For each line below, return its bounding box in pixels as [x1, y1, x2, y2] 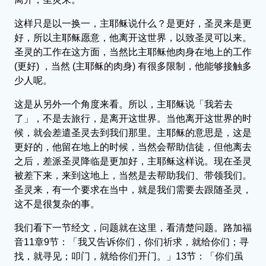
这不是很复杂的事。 [14, 198, 100, 209]
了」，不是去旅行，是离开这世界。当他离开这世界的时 [14, 113, 252, 123]
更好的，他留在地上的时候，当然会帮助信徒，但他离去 [14, 141, 252, 152]
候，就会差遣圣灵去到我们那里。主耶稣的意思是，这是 [14, 127, 252, 138]
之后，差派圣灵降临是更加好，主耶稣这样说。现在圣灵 [14, 156, 252, 166]
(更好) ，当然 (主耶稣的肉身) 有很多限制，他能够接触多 [14, 61, 252, 71]
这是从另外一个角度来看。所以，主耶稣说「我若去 [14, 99, 233, 109]
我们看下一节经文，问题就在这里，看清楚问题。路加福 [14, 222, 252, 233]
